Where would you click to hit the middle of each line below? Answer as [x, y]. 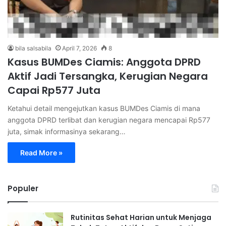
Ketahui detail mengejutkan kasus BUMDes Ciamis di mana [104, 108]
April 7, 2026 [79, 48]
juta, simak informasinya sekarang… [67, 131]
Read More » [41, 152]
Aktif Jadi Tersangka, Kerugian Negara [108, 76]
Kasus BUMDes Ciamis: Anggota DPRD [104, 62]
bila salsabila [33, 48]
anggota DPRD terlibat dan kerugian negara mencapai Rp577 [109, 120]
